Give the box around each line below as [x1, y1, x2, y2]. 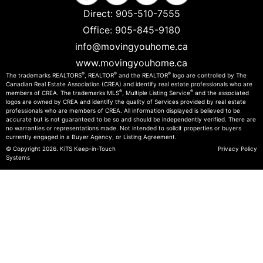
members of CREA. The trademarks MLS [6, 89, 119, 96]
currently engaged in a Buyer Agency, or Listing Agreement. [6, 133, 177, 140]
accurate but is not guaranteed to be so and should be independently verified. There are [6, 115, 256, 123]
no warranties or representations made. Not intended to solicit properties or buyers [6, 124, 241, 131]
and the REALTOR [117, 71, 168, 79]
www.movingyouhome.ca [76, 56, 187, 69]
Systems [6, 153, 30, 161]
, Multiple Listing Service [122, 89, 190, 96]
